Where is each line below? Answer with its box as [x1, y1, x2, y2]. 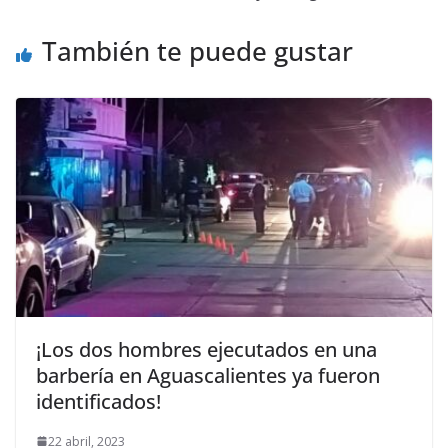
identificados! [36, 387, 161, 415]
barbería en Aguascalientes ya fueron [36, 361, 380, 389]
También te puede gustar [42, 33, 353, 69]
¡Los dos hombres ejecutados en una [36, 335, 377, 363]
